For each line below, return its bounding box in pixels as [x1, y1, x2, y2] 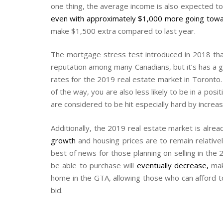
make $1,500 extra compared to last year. [51, 25, 196, 36]
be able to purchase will [51, 160, 137, 170]
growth [51, 135, 76, 145]
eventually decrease [136, 160, 207, 170]
